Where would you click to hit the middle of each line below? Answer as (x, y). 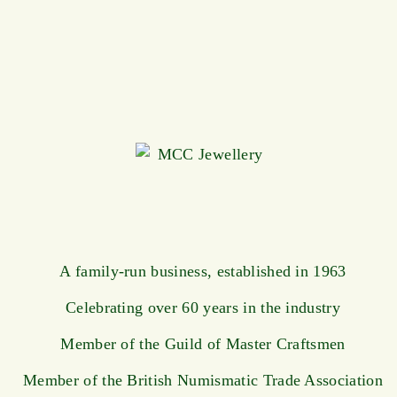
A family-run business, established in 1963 (203, 271)
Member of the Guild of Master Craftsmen (203, 343)
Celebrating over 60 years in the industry (203, 307)
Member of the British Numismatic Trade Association (203, 380)
